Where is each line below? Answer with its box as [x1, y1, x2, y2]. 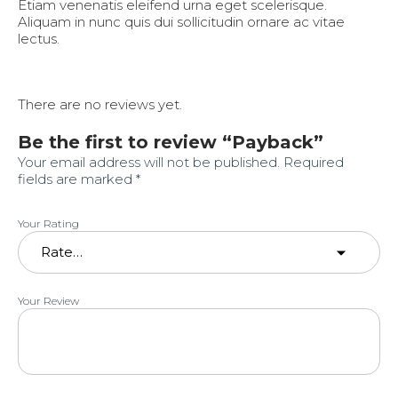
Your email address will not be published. [18, 154, 280, 171]
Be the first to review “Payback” [18, 131, 323, 154]
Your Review [18, 294, 79, 308]
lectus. [18, 30, 60, 48]
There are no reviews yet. [18, 96, 182, 114]
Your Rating [18, 217, 79, 231]
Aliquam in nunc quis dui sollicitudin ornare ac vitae [18, 13, 345, 31]
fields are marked [18, 171, 136, 188]
